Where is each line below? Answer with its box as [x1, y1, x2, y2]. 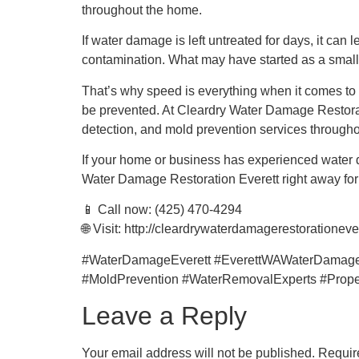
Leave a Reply [82, 301, 247, 331]
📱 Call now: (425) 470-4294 [82, 203, 242, 217]
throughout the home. [82, 2, 202, 17]
